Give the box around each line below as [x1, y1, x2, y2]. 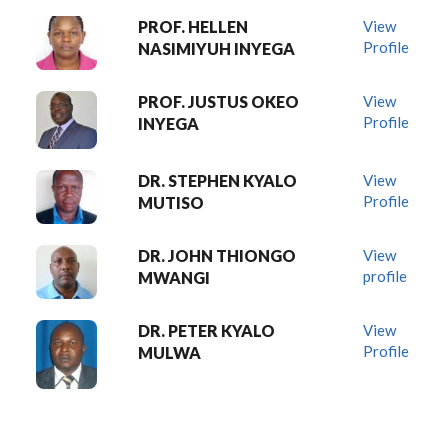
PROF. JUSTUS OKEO [138, 92, 299, 111]
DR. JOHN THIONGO [138, 246, 296, 265]
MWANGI [138, 268, 210, 287]
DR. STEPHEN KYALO [138, 171, 297, 190]
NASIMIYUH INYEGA [138, 39, 295, 58]
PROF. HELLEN [138, 17, 248, 36]
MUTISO [138, 193, 204, 212]
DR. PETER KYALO [138, 321, 275, 340]
